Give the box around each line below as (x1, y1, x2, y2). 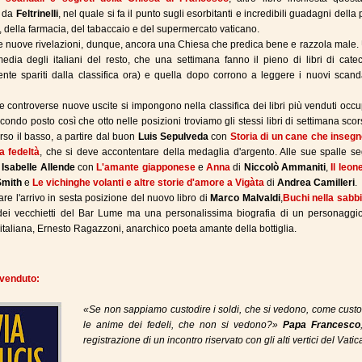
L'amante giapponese (96, 162, 196, 173)
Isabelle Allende (2, 162, 75, 173)
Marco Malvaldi (210, 192, 280, 204)
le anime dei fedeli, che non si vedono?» (83, 319, 284, 330)
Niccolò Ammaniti (243, 162, 326, 173)
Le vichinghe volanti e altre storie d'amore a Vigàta (32, 177, 264, 188)
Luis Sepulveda (137, 131, 209, 142)
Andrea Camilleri (277, 177, 355, 188)
